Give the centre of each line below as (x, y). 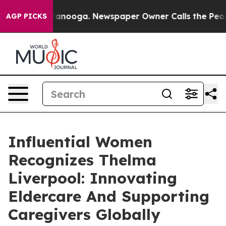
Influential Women (80, 142)
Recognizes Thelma (82, 160)
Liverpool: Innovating (93, 178)
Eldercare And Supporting (109, 196)
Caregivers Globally (84, 214)
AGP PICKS (26, 16)
